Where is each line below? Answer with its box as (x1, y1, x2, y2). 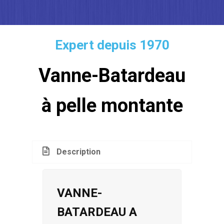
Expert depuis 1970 (54, 37, 169, 53)
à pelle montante (41, 94, 183, 117)
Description (56, 147, 100, 157)
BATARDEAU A (57, 205, 137, 219)
